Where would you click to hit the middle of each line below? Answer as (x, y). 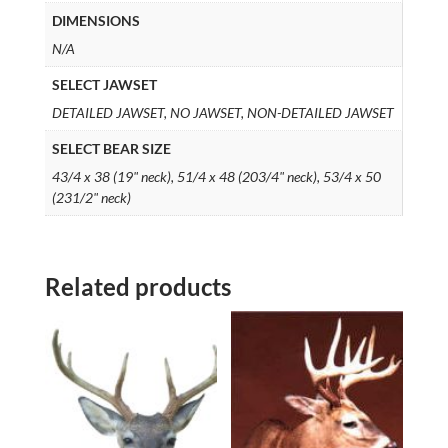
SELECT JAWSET (104, 85)
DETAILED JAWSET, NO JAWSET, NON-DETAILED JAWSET (222, 113)
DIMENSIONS (95, 21)
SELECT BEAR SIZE (111, 149)
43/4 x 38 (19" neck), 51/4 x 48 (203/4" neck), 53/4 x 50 (216, 177)
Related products (137, 286)
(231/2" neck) (91, 198)
